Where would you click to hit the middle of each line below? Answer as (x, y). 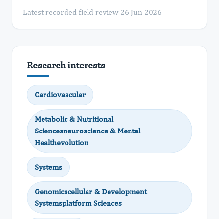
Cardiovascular (60, 95)
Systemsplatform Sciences (78, 203)
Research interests (66, 65)
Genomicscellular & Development (91, 191)
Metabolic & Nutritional (74, 119)
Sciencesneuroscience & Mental (88, 131)
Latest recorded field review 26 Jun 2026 (92, 12)
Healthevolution (62, 142)
